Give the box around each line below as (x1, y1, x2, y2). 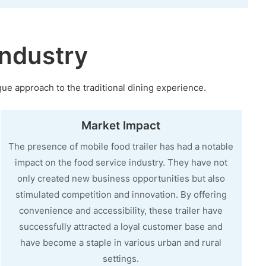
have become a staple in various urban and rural (20, 236, 222, 248)
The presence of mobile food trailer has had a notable (8, 140, 234, 152)
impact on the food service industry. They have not (14, 156, 227, 168)
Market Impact (81, 119, 161, 133)
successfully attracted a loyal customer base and (19, 220, 223, 232)
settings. (103, 252, 140, 264)
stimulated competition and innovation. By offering (15, 188, 227, 200)
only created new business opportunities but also (17, 172, 225, 184)
